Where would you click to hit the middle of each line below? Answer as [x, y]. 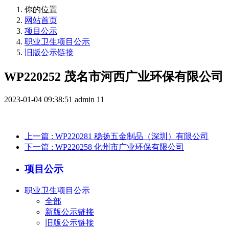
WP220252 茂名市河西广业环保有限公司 [114, 77]
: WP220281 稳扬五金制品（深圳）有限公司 [130, 136]
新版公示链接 [70, 212]
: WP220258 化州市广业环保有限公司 [118, 147]
